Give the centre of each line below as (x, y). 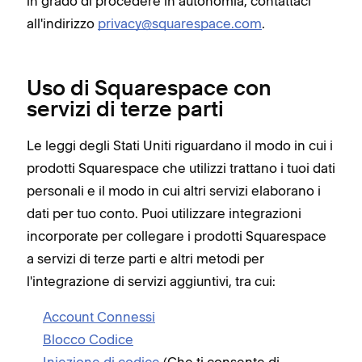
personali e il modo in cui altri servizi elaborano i (174, 191)
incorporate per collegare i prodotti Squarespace (177, 236)
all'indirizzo (62, 23)
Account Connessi (99, 317)
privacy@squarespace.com (180, 23)
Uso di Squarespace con (149, 90)
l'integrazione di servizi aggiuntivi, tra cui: (151, 281)
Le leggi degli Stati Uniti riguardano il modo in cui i (180, 145)
